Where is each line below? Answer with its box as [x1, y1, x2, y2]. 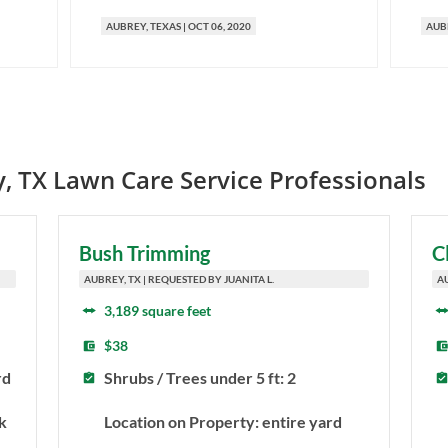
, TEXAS [146, 20, 181, 33]
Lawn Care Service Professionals [47, 163, 426, 197]
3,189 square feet [103, 302, 211, 320]
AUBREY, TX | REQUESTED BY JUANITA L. [83, 273, 274, 286]
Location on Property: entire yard [103, 411, 342, 431]
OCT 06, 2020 [188, 20, 251, 33]
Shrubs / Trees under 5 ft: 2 [103, 368, 296, 388]
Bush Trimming [78, 241, 210, 266]
